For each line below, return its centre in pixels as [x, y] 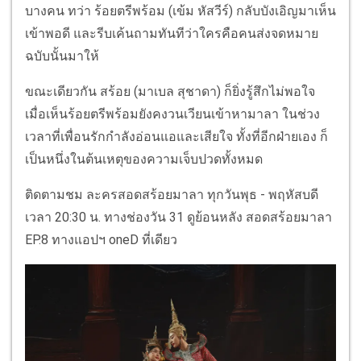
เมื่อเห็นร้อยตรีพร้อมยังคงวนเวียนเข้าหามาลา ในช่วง [172, 114]
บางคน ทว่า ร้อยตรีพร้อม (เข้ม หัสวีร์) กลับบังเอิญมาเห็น [180, 11]
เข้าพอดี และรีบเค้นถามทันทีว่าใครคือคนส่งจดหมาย [172, 34]
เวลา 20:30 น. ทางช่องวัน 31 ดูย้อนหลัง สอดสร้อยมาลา [178, 218]
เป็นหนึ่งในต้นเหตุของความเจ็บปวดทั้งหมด [144, 160]
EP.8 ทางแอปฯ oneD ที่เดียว [101, 240]
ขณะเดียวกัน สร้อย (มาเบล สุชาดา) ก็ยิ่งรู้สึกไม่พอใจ [170, 92]
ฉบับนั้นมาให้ [62, 56]
